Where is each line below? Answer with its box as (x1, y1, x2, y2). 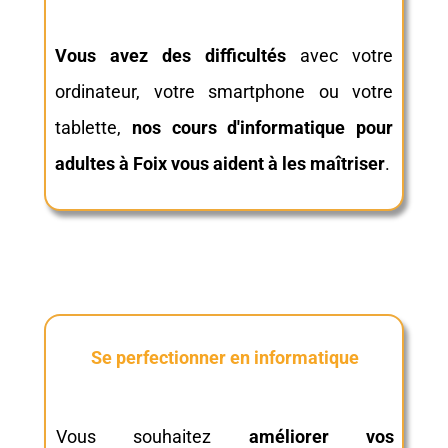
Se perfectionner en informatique (91, 347, 359, 368)
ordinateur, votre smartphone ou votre (55, 81, 393, 102)
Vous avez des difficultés (55, 45, 286, 66)
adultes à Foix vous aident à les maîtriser (55, 153, 385, 174)
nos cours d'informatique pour (131, 117, 393, 138)
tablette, (55, 117, 132, 138)
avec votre (286, 45, 393, 66)
